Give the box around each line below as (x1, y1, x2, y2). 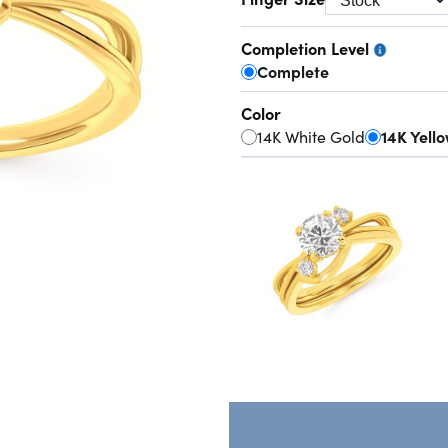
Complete (256, 60, 329, 83)
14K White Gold (256, 125, 365, 148)
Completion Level (240, 36, 373, 59)
